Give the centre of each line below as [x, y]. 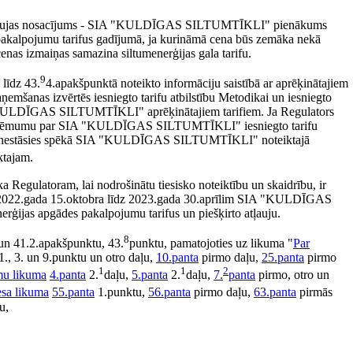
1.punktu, [121, 292]
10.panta [177, 258]
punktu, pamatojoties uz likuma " [211, 243]
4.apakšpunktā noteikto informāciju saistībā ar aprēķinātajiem [197, 84]
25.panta [283, 258]
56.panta [169, 292]
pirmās [314, 292]
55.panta [73, 292]
